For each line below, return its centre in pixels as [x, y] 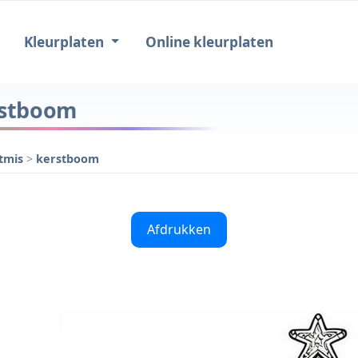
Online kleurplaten [209, 42]
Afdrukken [179, 229]
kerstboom [68, 158]
